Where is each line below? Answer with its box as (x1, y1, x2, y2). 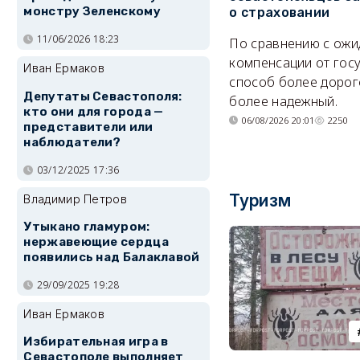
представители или (23, 119, 153, 134)
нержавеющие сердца (23, 235, 169, 250)
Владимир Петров (23, 191, 127, 206)
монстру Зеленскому (23, 4, 161, 19)
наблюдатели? (23, 134, 121, 149)
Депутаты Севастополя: (23, 88, 182, 104)
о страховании (229, 5, 330, 21)
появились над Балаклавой (23, 250, 200, 265)
